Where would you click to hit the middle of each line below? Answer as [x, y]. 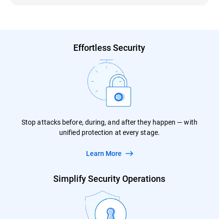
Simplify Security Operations [109, 178]
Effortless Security [109, 47]
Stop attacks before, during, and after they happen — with [109, 122]
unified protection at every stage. [109, 132]
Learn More [106, 153]
